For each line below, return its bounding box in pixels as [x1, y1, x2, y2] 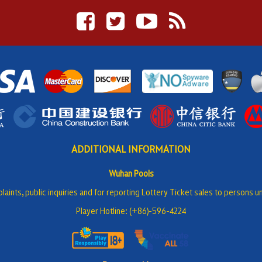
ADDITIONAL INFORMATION [71, 142, 191, 156]
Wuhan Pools [108, 167, 154, 179]
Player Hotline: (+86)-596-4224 [76, 205, 186, 216]
